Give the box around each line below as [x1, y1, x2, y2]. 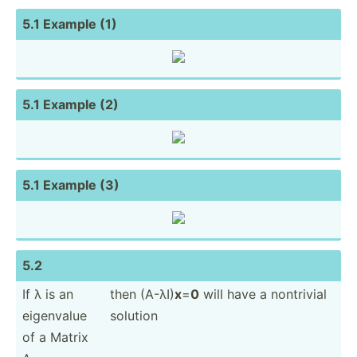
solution [110, 307, 158, 324]
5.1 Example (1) [22, 15, 117, 32]
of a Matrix [22, 328, 88, 345]
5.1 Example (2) [22, 96, 119, 112]
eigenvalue [22, 307, 87, 324]
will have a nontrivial [199, 285, 327, 302]
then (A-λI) [110, 285, 175, 302]
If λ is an [22, 285, 73, 302]
